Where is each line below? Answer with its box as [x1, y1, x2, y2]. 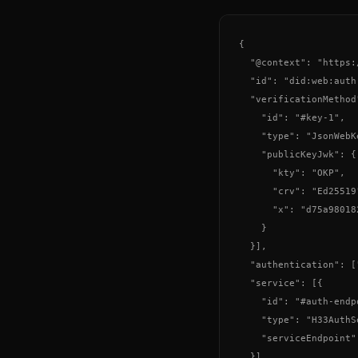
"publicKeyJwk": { [239, 149, 356, 161]
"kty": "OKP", [239, 168, 345, 179]
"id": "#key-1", [239, 113, 345, 124]
